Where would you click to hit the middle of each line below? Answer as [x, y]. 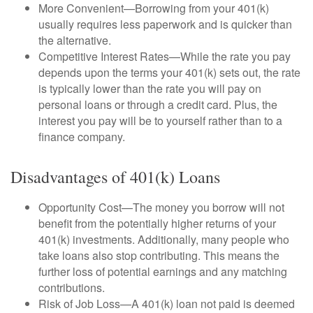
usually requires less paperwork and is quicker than [165, 24]
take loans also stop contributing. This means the [159, 255]
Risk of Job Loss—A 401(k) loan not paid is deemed [167, 303]
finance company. [82, 136]
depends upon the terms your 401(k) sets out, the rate [169, 72]
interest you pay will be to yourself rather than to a [160, 120]
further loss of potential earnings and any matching [163, 271]
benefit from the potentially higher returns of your [157, 223]
